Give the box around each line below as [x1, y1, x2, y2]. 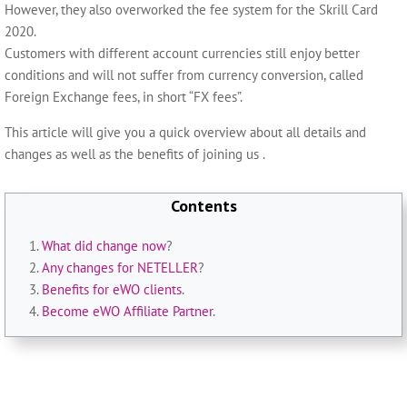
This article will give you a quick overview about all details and [5, 124, 366, 141]
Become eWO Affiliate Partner [42, 303, 213, 320]
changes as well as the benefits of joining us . [5, 145, 265, 163]
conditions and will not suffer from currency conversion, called [5, 66, 363, 84]
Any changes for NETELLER [42, 259, 198, 276]
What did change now [42, 237, 166, 254]
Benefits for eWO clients [42, 281, 182, 298]
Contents [170, 195, 237, 216]
